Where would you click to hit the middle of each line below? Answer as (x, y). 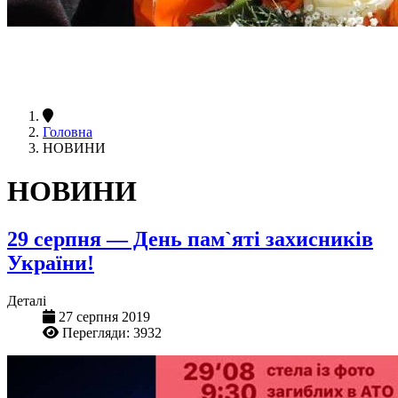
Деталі (27, 300)
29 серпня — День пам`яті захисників (190, 239)
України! (51, 263)
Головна (68, 131)
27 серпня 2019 (104, 316)
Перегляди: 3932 (112, 332)
